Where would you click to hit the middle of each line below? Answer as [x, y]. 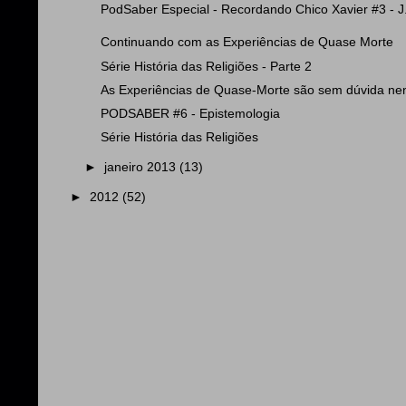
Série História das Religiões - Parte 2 [206, 66]
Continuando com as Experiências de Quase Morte [246, 43]
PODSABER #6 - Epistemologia [190, 113]
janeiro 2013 [142, 167]
